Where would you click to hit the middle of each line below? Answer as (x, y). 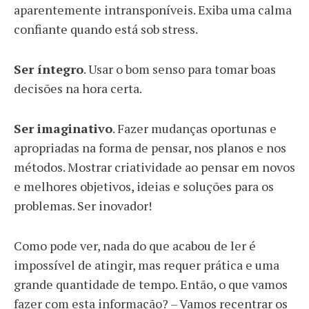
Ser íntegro (49, 69)
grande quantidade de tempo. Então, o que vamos (151, 284)
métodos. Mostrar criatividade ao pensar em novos (154, 167)
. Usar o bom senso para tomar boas (180, 69)
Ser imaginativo (63, 128)
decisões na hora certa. (78, 88)
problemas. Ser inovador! (83, 206)
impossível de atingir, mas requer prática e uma (147, 265)
